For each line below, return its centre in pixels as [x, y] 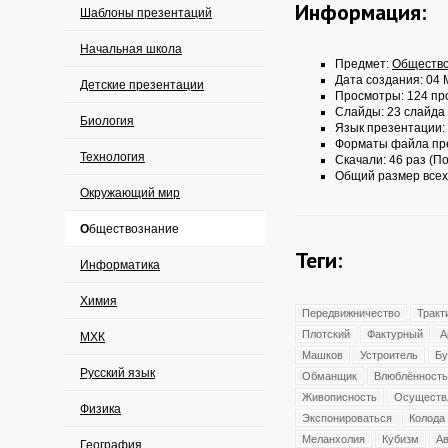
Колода [427, 418]
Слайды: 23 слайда [390, 112]
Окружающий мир [130, 193]
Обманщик [329, 376]
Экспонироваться [347, 418]
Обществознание [134, 229]
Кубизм [400, 439]
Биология [107, 121]
